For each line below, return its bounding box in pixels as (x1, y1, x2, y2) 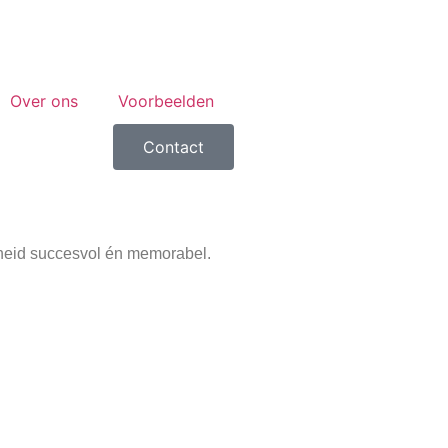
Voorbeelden (118, 91, 214, 111)
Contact (143, 137, 204, 157)
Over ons (10, 91, 78, 111)
